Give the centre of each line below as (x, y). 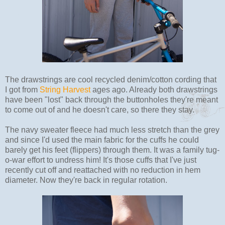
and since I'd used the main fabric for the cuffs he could (102, 140)
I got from (22, 89)
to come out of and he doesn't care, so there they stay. (101, 109)
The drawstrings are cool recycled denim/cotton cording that (111, 79)
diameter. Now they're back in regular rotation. (86, 180)
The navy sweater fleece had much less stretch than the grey (112, 130)
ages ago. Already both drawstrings (154, 89)
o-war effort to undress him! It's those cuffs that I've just (101, 160)
